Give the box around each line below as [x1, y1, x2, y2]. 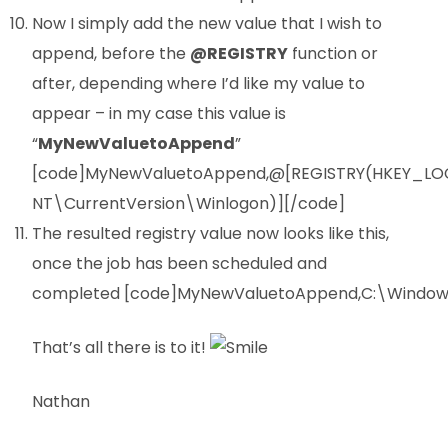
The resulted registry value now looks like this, [32, 222, 389, 246]
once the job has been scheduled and [32, 252, 327, 276]
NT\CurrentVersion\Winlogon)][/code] [32, 192, 345, 216]
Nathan [32, 390, 90, 414]
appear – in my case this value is [32, 102, 286, 126]
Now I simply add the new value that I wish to [32, 12, 382, 36]
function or [288, 42, 378, 66]
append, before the [32, 42, 190, 66]
